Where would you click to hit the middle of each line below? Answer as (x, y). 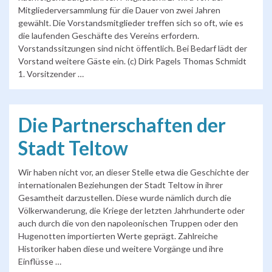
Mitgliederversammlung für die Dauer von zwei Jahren (119, 10)
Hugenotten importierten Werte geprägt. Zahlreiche (118, 236)
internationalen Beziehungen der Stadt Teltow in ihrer (121, 185)
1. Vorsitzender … (51, 73)
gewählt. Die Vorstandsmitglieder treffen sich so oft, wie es (131, 22)
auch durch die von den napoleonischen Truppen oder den (128, 223)
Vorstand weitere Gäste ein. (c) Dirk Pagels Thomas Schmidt (132, 61)
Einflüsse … (40, 262)
